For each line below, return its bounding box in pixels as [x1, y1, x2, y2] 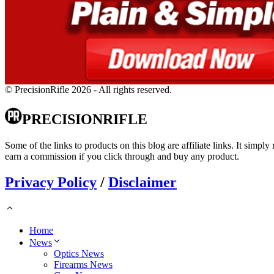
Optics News [54, 248, 104, 259]
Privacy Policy [5, 174, 97, 190]
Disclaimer [108, 174, 177, 190]
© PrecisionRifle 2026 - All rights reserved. [5, 84, 172, 95]
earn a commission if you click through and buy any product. [5, 151, 239, 161]
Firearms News [54, 259, 113, 270]
